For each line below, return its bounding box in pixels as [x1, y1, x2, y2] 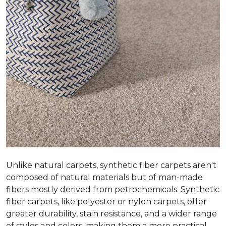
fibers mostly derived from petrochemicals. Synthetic [6, 185, 219, 194]
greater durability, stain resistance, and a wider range [6, 209, 217, 218]
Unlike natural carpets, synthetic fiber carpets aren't [6, 160, 216, 170]
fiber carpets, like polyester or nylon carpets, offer [6, 197, 207, 206]
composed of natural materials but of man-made [6, 173, 203, 182]
